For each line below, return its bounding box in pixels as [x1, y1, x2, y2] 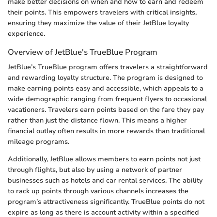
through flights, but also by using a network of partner [8, 165, 182, 175]
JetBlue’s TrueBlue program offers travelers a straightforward [8, 62, 208, 72]
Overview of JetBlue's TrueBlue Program [8, 46, 157, 58]
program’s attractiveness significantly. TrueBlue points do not [8, 197, 204, 207]
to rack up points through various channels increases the [8, 186, 188, 196]
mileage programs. [8, 137, 69, 147]
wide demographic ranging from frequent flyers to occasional [8, 94, 207, 104]
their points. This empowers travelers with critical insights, [8, 8, 197, 17]
